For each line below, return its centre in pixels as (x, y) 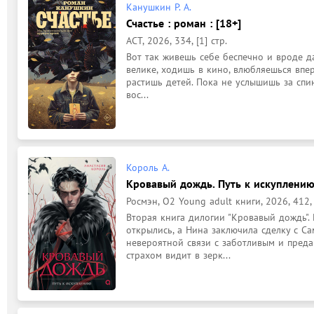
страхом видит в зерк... (178, 255)
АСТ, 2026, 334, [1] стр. (177, 40)
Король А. (148, 167)
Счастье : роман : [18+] (184, 23)
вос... (137, 94)
